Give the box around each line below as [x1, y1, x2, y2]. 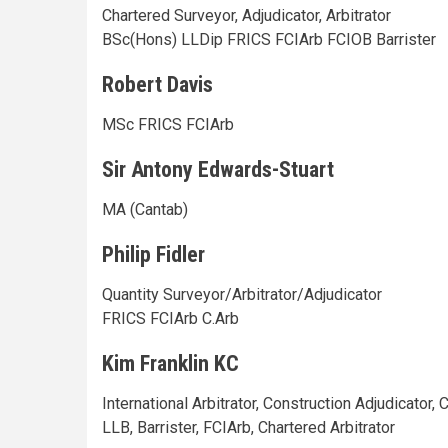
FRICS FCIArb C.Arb [102, 308, 239, 328]
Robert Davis [102, 71, 213, 97]
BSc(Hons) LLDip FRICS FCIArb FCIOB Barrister [102, 29, 436, 49]
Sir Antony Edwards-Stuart [102, 156, 334, 182]
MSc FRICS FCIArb [102, 114, 234, 134]
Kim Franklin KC [102, 350, 239, 376]
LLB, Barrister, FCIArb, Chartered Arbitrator [102, 417, 395, 437]
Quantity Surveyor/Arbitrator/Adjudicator [102, 284, 382, 304]
